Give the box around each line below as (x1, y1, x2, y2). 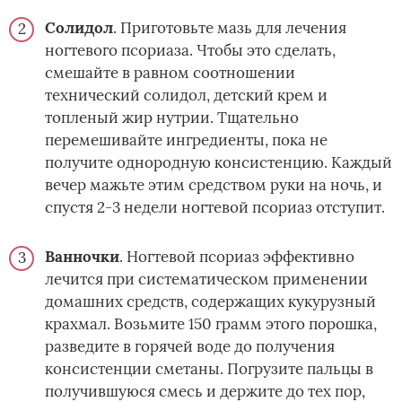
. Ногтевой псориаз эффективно (119, 247, 354, 267)
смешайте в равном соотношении (45, 63, 295, 83)
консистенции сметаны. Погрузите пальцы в (45, 359, 373, 380)
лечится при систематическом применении (45, 269, 368, 290)
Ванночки (45, 247, 119, 267)
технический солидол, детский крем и (45, 85, 328, 106)
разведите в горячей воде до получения (45, 336, 335, 357)
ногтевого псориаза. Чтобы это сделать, (45, 40, 336, 61)
